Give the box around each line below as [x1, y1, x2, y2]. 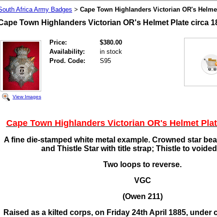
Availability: [49, 48, 85, 55]
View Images [13, 93, 41, 99]
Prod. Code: [49, 57, 85, 64]
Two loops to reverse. [103, 160, 182, 169]
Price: [49, 39, 67, 46]
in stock [100, 48, 122, 55]
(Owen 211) [122, 192, 163, 201]
